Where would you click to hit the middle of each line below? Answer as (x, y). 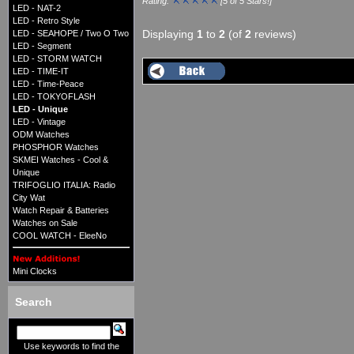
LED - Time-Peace (48, 84)
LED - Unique (40, 109)
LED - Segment (42, 46)
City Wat (29, 198)
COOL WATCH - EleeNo (60, 236)
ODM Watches (41, 135)
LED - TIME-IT (41, 72)
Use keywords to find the (71, 346)
